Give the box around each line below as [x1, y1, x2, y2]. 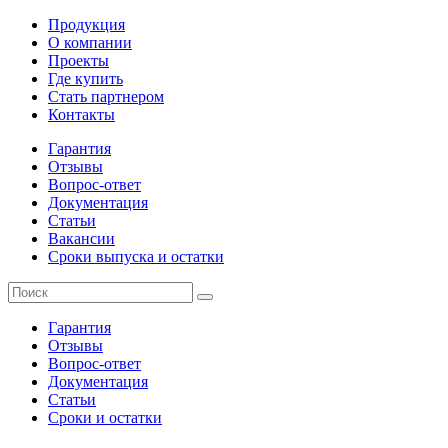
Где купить [48, 70, 123, 87]
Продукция [48, 16, 125, 33]
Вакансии [48, 230, 115, 247]
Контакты [48, 106, 115, 123]
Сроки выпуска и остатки [48, 248, 224, 265]
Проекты [48, 52, 109, 69]
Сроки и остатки [48, 409, 162, 426]
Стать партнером [48, 88, 164, 105]
